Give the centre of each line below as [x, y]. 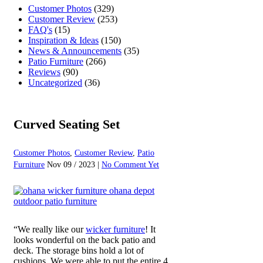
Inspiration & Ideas [63, 40]
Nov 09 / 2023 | [74, 165]
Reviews [44, 72]
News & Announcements [75, 50]
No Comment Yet [130, 165]
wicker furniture [115, 230]
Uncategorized [55, 82]
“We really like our [50, 230]
